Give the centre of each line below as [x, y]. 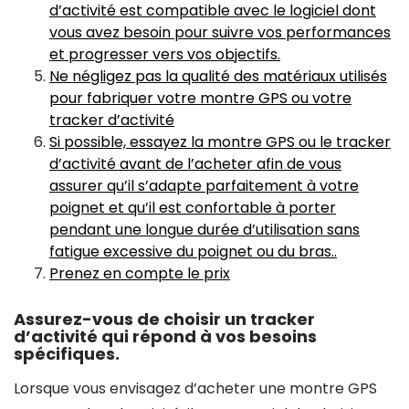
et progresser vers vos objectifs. [165, 54]
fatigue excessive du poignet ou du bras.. [193, 252]
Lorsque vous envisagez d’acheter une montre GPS [195, 388]
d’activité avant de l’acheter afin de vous [195, 164]
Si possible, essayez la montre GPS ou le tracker [220, 142]
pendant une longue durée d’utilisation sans [204, 230]
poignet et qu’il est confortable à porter [193, 208]
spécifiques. [67, 354]
